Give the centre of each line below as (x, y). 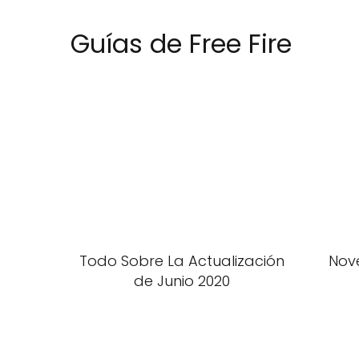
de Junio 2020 (182, 281)
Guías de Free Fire (181, 44)
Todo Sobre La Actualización (182, 261)
